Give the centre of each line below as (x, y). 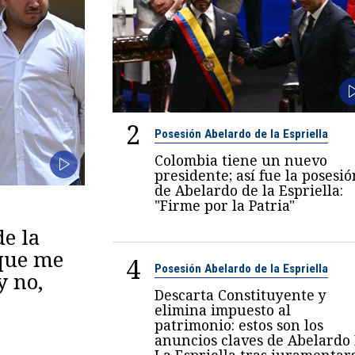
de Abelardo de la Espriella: (248, 190)
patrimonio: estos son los (239, 324)
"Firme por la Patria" (224, 205)
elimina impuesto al (222, 309)
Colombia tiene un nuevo (240, 160)
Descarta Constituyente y (240, 294)
